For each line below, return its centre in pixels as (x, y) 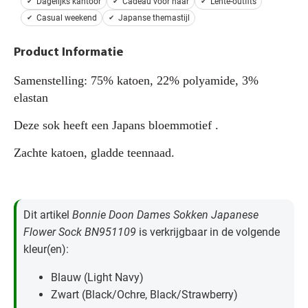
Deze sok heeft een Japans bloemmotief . (116, 125)
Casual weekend (67, 18)
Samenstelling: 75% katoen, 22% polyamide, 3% (136, 81)
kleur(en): (46, 250)
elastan (31, 98)
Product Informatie (68, 53)
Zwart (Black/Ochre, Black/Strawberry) (144, 295)
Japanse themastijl (154, 18)
